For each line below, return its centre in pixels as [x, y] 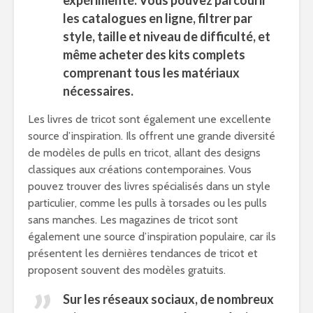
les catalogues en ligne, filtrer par [158, 18]
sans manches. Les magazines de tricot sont [133, 220]
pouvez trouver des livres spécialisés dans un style [149, 186]
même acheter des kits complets [154, 54]
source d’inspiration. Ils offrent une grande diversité [152, 136]
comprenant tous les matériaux [151, 73]
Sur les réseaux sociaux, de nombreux [168, 299]
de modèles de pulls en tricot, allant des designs [144, 153]
